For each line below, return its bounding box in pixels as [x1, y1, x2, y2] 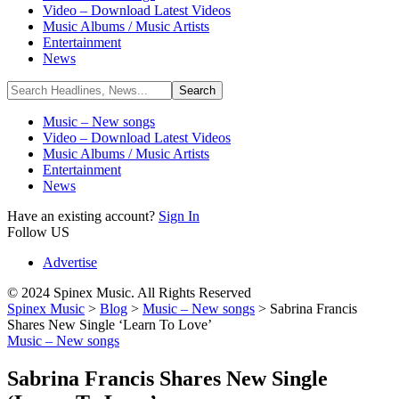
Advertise [43, 255, 97, 270]
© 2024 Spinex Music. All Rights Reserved [7, 285, 251, 300]
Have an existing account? [7, 208, 159, 224]
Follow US [7, 224, 69, 240]
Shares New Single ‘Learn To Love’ [7, 317, 212, 332]
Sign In [159, 208, 199, 224]
